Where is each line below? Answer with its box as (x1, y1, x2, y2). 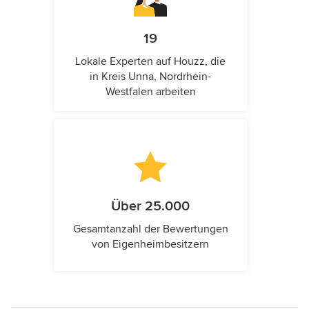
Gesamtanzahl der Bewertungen (72, 222, 228, 237)
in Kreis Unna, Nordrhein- (90, 70, 211, 84)
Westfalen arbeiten (105, 85, 196, 99)
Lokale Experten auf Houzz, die (75, 54, 226, 69)
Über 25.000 (111, 198, 190, 215)
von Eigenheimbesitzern (92, 237, 209, 252)
